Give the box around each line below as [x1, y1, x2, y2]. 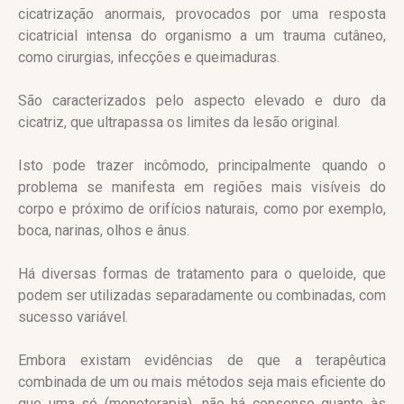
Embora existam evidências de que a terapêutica [18, 352, 386, 370]
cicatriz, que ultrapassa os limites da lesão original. [18, 114, 340, 132]
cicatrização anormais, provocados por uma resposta [18, 5, 386, 23]
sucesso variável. [18, 308, 128, 326]
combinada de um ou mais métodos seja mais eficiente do [18, 373, 386, 391]
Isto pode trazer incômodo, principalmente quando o [18, 157, 386, 175]
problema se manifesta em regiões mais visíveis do [18, 179, 386, 197]
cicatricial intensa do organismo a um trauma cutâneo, [18, 27, 386, 45]
